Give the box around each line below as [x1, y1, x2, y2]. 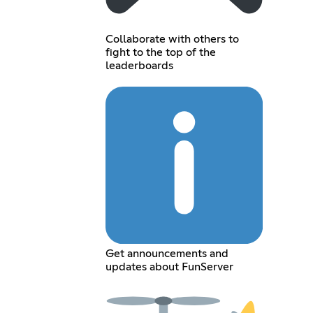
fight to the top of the [105, 46, 216, 58]
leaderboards [105, 59, 173, 71]
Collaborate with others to [105, 33, 239, 45]
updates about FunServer [105, 261, 233, 272]
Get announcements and [105, 247, 228, 259]
